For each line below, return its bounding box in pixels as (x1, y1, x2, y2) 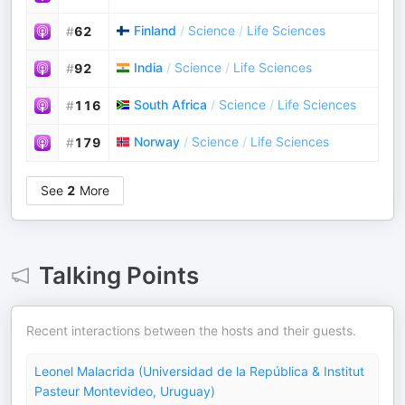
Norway (134, 134, 180, 149)
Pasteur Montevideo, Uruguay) (34, 383, 215, 399)
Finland (134, 23, 176, 38)
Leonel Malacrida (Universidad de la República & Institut (34, 363, 364, 379)
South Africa (134, 97, 207, 112)
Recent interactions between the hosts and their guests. (26, 323, 356, 338)
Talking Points (38, 261, 199, 289)
